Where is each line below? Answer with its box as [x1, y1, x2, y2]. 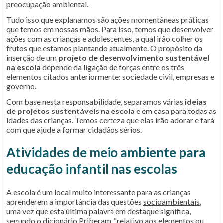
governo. [6, 81, 36, 91]
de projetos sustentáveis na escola [6, 106, 135, 115]
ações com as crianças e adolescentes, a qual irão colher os [6, 34, 203, 43]
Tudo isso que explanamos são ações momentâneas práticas [6, 15, 209, 24]
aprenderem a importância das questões [6, 197, 143, 206]
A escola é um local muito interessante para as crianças [6, 187, 191, 197]
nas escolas [111, 161, 177, 177]
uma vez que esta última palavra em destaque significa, [6, 206, 191, 216]
